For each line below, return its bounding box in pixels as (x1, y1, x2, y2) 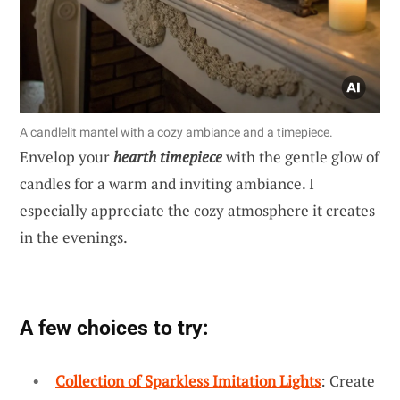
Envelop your (20, 146, 113, 167)
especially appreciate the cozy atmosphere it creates (20, 199, 375, 221)
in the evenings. (20, 226, 128, 247)
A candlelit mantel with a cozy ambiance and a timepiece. (20, 124, 333, 139)
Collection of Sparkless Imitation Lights (55, 370, 321, 391)
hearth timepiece (113, 146, 222, 167)
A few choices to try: (20, 314, 208, 340)
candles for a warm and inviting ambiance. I (20, 172, 314, 194)
